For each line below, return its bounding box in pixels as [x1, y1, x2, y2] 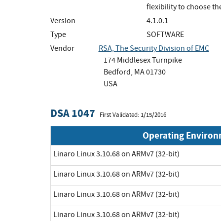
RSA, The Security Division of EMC [98, 43, 209, 53]
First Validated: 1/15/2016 [100, 110, 166, 119]
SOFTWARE [147, 29, 184, 39]
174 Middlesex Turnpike [103, 55, 182, 65]
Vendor [50, 43, 74, 53]
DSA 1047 [50, 105, 95, 121]
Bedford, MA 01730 [103, 67, 166, 77]
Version [50, 15, 75, 26]
